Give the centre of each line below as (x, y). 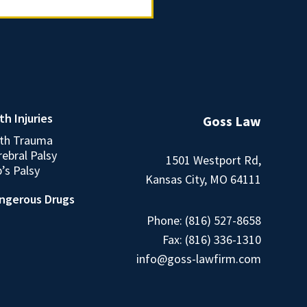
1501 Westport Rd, (213, 160)
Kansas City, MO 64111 (203, 179)
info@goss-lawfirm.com (199, 259)
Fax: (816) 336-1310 (212, 240)
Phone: (166, 220)
